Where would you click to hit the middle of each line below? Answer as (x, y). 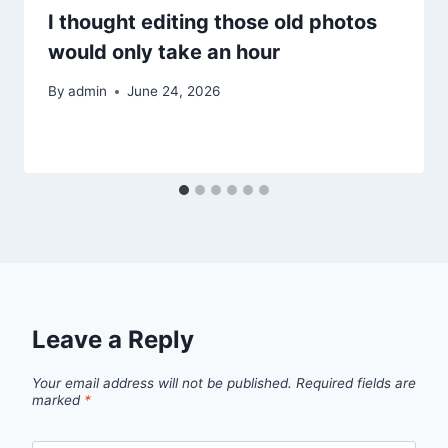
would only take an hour (164, 52)
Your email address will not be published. (162, 383)
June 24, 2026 (174, 91)
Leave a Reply (113, 340)
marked (58, 400)
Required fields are (356, 383)
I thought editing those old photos (212, 22)
